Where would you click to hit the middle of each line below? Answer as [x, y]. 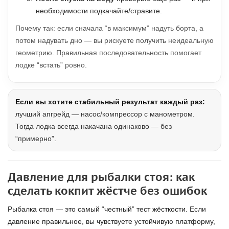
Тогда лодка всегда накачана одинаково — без [94, 126]
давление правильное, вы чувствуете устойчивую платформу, [111, 221]
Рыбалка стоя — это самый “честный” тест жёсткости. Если [107, 209]
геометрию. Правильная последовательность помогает [108, 53]
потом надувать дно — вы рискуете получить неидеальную [114, 40]
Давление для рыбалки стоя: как [101, 177]
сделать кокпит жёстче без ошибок [107, 191]
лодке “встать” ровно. [51, 65]
